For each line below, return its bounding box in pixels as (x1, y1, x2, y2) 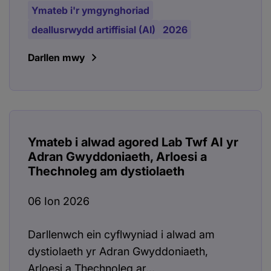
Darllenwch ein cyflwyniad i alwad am (28, 228, 215, 241)
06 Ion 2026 (28, 195, 90, 208)
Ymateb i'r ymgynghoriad (31, 4, 149, 17)
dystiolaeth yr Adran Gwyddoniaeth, (28, 245, 208, 258)
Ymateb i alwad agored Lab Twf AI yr (28, 135, 238, 150)
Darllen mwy (28, 51, 85, 64)
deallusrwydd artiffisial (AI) (31, 24, 155, 36)
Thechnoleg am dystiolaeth (28, 164, 184, 179)
